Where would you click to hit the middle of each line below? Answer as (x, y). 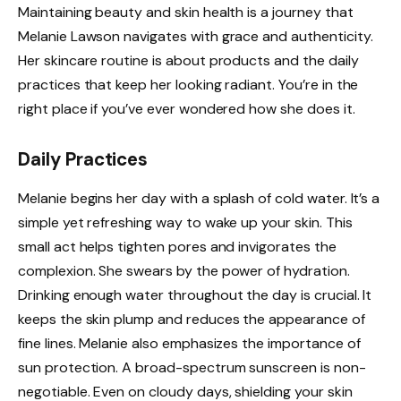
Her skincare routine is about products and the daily (188, 60)
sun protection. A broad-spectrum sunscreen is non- (192, 368)
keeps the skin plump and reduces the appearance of (192, 320)
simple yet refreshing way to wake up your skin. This (185, 223)
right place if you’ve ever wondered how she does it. (187, 108)
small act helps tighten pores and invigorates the (177, 247)
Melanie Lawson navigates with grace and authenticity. (196, 36)
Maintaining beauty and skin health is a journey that (186, 12)
